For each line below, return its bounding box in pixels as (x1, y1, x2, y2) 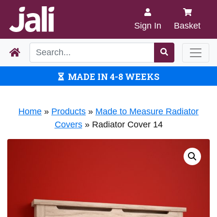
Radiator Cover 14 (92, 120, 163, 129)
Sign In (134, 21, 161, 31)
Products (51, 107, 86, 116)
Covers (54, 120, 82, 129)
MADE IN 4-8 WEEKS (67, 71, 159, 82)
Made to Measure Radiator (95, 107, 199, 116)
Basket (174, 21, 201, 31)
